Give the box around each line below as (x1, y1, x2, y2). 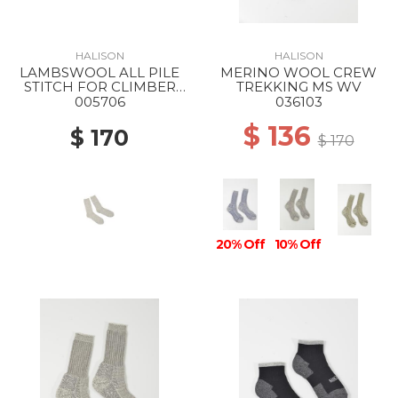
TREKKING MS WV (236, 78, 361, 95)
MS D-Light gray (45, 92, 154, 109)
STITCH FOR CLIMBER (23, 78, 176, 95)
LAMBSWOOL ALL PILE (20, 64, 179, 81)
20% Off (216, 236, 266, 252)
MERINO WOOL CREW (220, 64, 377, 81)
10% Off (274, 236, 321, 252)
